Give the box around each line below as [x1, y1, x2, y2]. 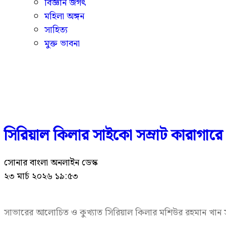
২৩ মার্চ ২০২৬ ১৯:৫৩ [4, 169, 78, 184]
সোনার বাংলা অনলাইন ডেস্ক [4, 155, 98, 171]
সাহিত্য [44, 23, 68, 37]
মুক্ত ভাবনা [44, 36, 80, 51]
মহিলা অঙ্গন [44, 9, 84, 24]
